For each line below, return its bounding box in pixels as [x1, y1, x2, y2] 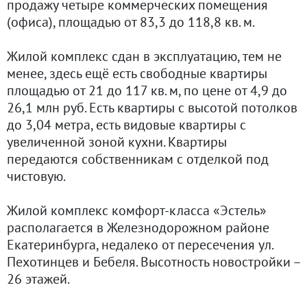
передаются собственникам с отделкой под [7, 149, 269, 168]
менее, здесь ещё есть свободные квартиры [7, 64, 267, 82]
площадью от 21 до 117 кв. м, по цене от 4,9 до [7, 81, 287, 99]
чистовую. [7, 167, 66, 185]
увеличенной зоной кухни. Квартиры [7, 132, 227, 151]
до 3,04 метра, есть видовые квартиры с [7, 115, 246, 134]
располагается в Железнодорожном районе [7, 218, 269, 236]
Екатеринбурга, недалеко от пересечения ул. [7, 235, 273, 254]
